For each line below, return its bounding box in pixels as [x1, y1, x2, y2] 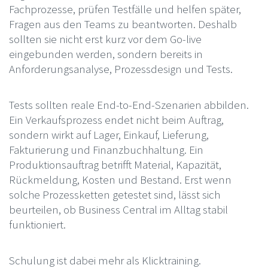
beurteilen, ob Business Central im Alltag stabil [8, 202, 228, 217]
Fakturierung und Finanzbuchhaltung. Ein [8, 142, 203, 157]
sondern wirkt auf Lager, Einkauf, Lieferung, [8, 127, 209, 142]
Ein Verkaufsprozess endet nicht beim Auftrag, [8, 112, 224, 127]
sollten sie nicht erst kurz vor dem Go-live [8, 31, 202, 46]
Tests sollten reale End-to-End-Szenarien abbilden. [8, 97, 249, 112]
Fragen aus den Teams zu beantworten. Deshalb [8, 16, 237, 31]
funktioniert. [8, 217, 66, 232]
